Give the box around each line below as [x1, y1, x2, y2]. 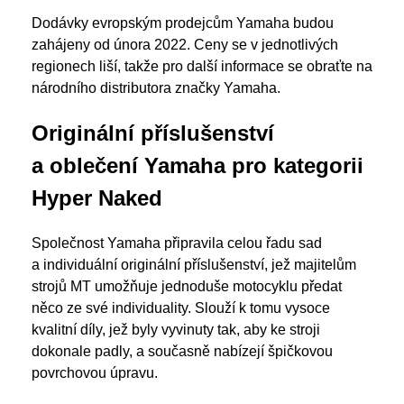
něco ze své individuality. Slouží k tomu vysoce [32, 300, 330, 316]
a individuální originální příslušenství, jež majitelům [32, 257, 356, 272]
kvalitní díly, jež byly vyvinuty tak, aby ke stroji [32, 322, 320, 337]
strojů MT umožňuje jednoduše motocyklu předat [32, 279, 342, 294]
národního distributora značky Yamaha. [32, 80, 280, 96]
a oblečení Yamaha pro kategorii [32, 153, 363, 178]
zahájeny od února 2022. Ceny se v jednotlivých [32, 37, 338, 52]
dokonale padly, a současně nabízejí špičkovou [32, 344, 333, 359]
